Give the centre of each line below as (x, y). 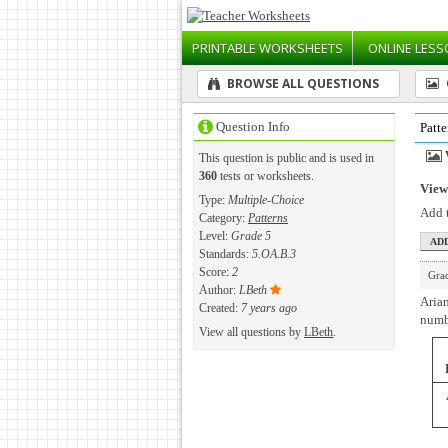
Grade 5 (251, 236)
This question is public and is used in (286, 158)
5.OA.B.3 (274, 254)
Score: (215, 272)
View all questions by (251, 332)
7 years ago (269, 308)
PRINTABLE (225, 48)
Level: (215, 236)
